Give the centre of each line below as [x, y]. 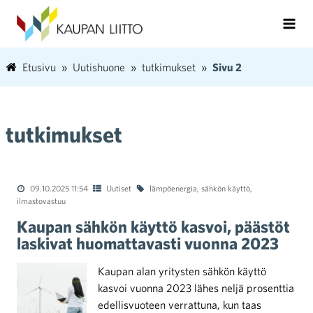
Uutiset [119, 188]
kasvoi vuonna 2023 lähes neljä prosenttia [196, 288]
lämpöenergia [173, 188]
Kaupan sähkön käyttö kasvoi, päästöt [153, 226]
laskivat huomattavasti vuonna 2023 [148, 243]
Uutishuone [99, 67]
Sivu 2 [227, 67]
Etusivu [39, 67]
